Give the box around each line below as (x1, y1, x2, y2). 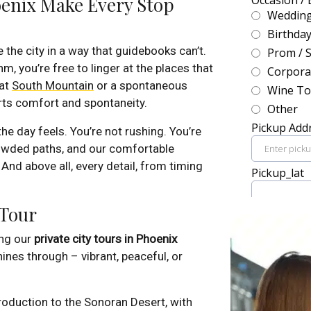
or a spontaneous (94, 78, 187, 93)
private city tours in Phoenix (34, 232, 177, 246)
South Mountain (12, 78, 94, 93)
